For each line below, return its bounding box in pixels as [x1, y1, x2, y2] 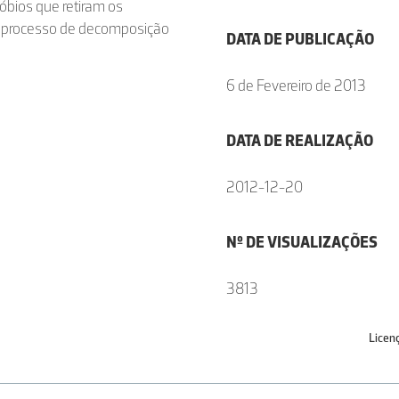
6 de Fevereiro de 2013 [226, 76, 366, 95]
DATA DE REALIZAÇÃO [226, 131, 373, 151]
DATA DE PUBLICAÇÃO [226, 29, 374, 49]
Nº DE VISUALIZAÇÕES [226, 232, 378, 252]
